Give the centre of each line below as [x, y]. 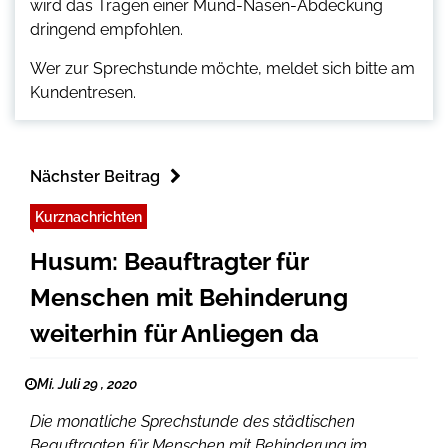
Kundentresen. [83, 93]
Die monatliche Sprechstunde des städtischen [192, 422]
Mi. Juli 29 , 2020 [87, 384]
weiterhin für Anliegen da [174, 334]
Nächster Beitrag [95, 177]
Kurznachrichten [88, 217]
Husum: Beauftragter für [169, 262]
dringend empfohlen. [106, 30]
